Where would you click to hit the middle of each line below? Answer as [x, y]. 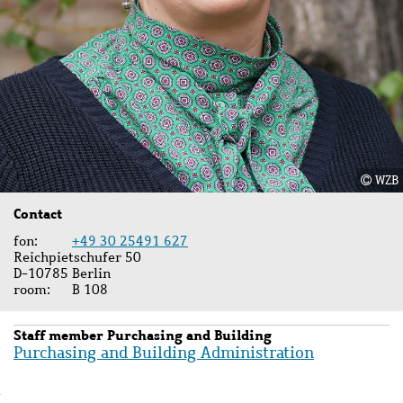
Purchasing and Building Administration [164, 352]
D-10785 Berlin [62, 273]
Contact [38, 214]
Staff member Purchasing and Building [143, 335]
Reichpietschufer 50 [77, 257]
